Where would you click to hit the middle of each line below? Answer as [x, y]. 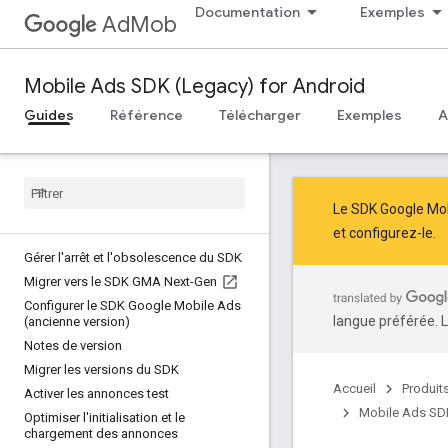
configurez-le [391, 233]
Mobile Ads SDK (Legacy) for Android [194, 86]
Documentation [247, 12]
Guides [49, 115]
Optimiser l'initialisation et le [104, 417]
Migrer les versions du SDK [101, 369]
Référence [146, 115]
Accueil [354, 388]
